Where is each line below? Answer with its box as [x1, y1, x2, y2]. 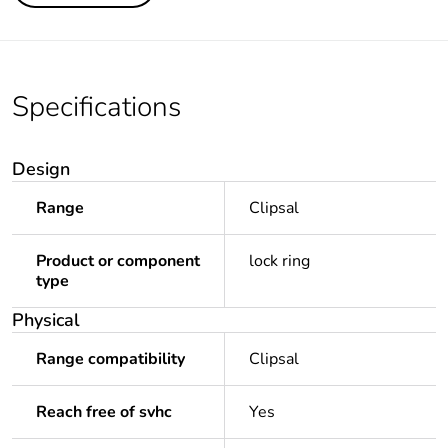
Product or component [36, 250, 200, 273]
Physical [12, 308, 80, 333]
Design [12, 157, 70, 182]
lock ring [249, 250, 310, 273]
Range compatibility [36, 348, 185, 371]
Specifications [12, 88, 181, 127]
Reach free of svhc [36, 401, 172, 424]
